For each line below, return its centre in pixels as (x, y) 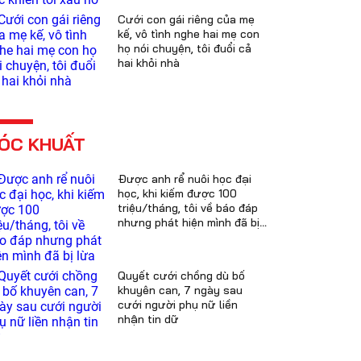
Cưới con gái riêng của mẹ (186, 19)
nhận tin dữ (148, 319)
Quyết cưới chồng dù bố (181, 276)
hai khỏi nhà (149, 63)
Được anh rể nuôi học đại (185, 179)
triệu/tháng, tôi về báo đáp (188, 208)
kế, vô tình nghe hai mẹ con (189, 34)
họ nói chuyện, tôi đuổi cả (185, 48)
